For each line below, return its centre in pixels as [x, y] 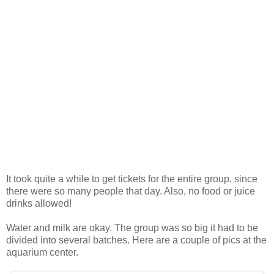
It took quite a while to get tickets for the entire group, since [132, 179]
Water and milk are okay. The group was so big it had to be [132, 228]
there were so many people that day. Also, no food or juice [131, 191]
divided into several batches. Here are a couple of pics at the [136, 240]
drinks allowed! [39, 203]
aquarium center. [42, 252]
